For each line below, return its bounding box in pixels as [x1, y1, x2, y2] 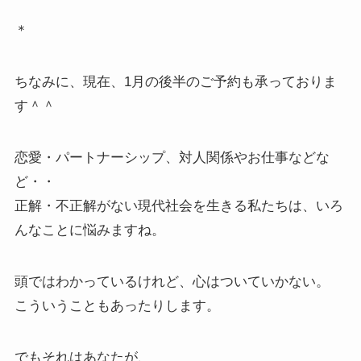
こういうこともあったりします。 [14, 297, 220, 313]
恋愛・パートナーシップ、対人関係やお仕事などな [14, 149, 330, 165]
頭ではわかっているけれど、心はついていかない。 [14, 273, 330, 289]
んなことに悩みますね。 [14, 222, 165, 238]
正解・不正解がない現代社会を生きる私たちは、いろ [14, 197, 343, 214]
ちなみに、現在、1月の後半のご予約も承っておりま [14, 73, 337, 89]
